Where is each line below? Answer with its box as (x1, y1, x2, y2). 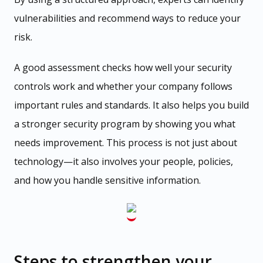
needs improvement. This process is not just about (14, 136, 237, 149)
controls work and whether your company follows (14, 79, 232, 93)
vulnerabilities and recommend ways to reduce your (14, 11, 241, 25)
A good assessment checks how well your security (14, 60, 232, 74)
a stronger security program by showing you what (14, 117, 235, 130)
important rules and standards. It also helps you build (14, 98, 249, 112)
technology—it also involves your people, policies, (14, 154, 233, 168)
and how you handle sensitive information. (14, 173, 201, 187)
